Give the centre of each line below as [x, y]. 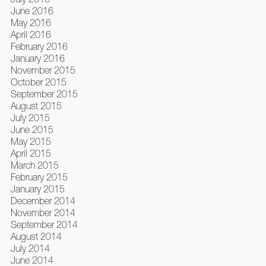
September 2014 [44, 224]
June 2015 [32, 129]
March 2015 [34, 165]
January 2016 [37, 58]
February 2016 [39, 46]
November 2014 [43, 212]
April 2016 [31, 34]
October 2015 [38, 82]
